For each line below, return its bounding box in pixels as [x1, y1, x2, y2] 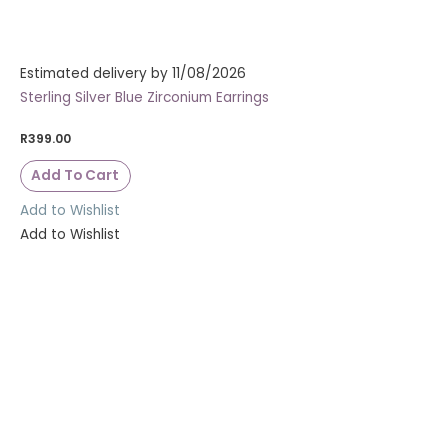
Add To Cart [31, 166, 120, 186]
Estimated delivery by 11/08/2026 [20, 63, 246, 83]
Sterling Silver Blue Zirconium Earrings [20, 87, 269, 107]
